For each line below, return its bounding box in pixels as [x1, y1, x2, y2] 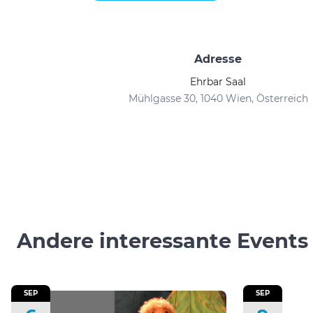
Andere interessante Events [17, 228, 308, 253]
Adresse [194, 52, 242, 66]
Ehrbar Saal [190, 75, 246, 88]
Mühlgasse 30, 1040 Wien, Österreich [128, 92, 308, 105]
